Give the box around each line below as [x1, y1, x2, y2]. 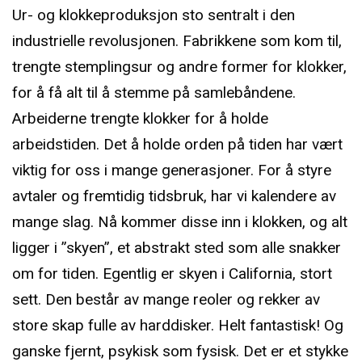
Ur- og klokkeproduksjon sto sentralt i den [12, 6, 296, 25]
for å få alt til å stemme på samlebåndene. [12, 83, 297, 103]
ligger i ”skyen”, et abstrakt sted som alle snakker [12, 238, 342, 258]
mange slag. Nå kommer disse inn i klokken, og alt [12, 213, 348, 232]
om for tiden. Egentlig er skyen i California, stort [12, 264, 333, 284]
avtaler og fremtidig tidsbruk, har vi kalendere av [12, 187, 337, 206]
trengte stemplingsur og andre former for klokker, [12, 57, 347, 77]
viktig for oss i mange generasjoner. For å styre [12, 161, 332, 180]
